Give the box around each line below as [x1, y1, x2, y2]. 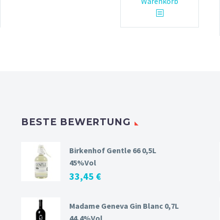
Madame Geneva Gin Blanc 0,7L [69, 201, 179, 211]
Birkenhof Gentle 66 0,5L [69, 145, 156, 156]
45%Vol [69, 158, 96, 168]
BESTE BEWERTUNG [21, 116, 131, 128]
